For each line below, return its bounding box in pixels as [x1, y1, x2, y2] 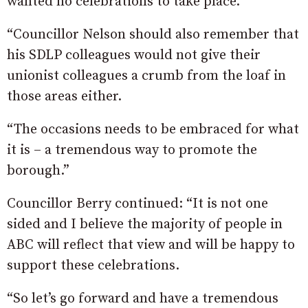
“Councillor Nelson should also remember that [7, 25, 299, 43]
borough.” [7, 162, 69, 179]
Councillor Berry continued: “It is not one [7, 195, 268, 212]
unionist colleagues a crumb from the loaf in [7, 67, 286, 85]
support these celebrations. [7, 256, 179, 274]
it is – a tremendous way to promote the [7, 141, 257, 159]
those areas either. [7, 87, 122, 105]
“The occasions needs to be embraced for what [7, 120, 299, 138]
